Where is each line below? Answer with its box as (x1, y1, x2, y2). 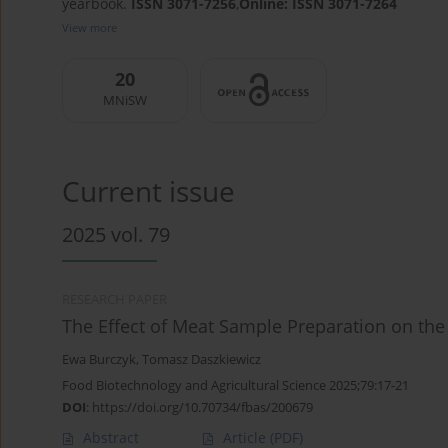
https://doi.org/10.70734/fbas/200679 (92, 398, 313, 417)
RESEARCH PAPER (62, 291, 167, 309)
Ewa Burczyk (62, 351, 136, 369)
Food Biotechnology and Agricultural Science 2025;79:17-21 (62, 376, 409, 395)
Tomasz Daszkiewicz (142, 351, 261, 369)
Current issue (62, 172, 235, 211)
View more (62, 20, 117, 36)
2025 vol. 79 (62, 221, 170, 249)
